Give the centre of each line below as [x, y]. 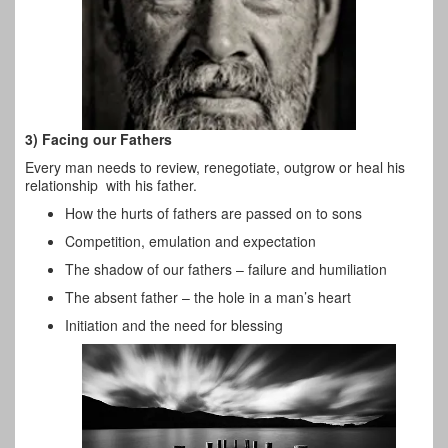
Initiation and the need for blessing [174, 325]
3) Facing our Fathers [98, 139]
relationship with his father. [111, 185]
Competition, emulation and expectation [190, 241]
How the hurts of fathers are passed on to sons [213, 213]
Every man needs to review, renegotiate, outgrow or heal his [215, 167]
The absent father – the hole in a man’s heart [208, 297]
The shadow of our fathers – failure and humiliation [226, 269]
